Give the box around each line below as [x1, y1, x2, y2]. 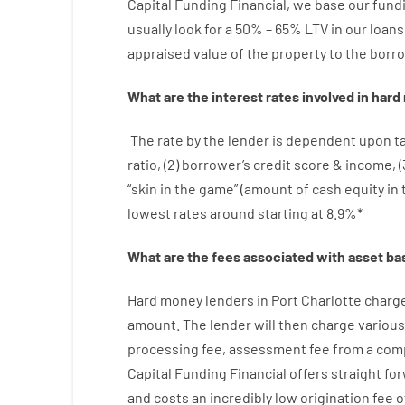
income [344, 155, 392, 173]
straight [330, 364, 381, 381]
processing [127, 340, 199, 357]
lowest [127, 204, 171, 221]
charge [310, 316, 355, 333]
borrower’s [181, 155, 250, 173]
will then [253, 316, 308, 333]
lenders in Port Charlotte [204, 291, 362, 308]
